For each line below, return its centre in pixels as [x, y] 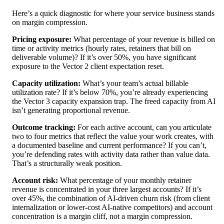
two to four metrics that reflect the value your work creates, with [113, 136]
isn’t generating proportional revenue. [71, 110]
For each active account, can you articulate [143, 127]
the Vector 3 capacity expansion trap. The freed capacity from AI [114, 101]
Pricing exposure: [42, 39]
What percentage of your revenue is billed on [143, 39]
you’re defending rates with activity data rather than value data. [111, 154]
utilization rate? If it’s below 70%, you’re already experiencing [110, 92]
